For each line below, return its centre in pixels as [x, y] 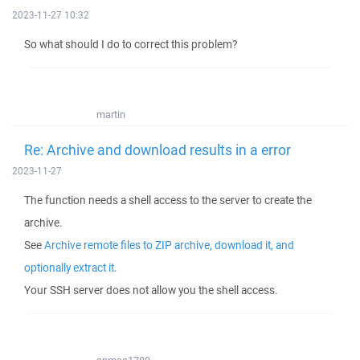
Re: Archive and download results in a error [157, 149]
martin [111, 115]
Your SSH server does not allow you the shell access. [151, 290]
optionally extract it [69, 268]
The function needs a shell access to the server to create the [168, 200]
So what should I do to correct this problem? [131, 44]
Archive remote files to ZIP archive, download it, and [169, 245]
